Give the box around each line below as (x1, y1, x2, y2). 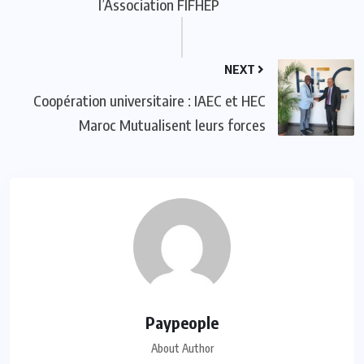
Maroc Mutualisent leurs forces (79, 115, 266, 134)
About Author (150, 340, 214, 355)
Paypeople (145, 311, 219, 332)
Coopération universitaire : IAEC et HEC (33, 90, 266, 110)
